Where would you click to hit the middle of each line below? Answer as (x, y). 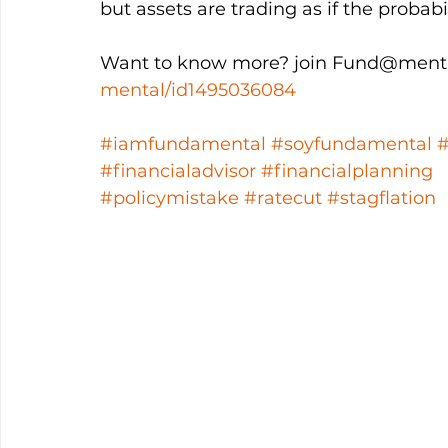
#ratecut (283, 198)
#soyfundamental (351, 144)
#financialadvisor (178, 171)
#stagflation (381, 198)
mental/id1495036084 (198, 90)
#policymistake (169, 198)
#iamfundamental (183, 144)
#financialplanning (347, 171)
